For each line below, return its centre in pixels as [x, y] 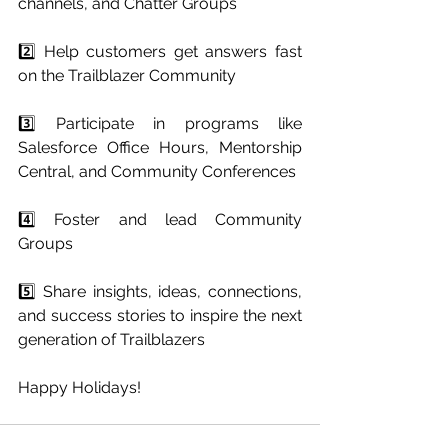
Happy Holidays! [79, 387]
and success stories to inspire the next [160, 315]
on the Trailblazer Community [127, 75]
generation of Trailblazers [111, 339]
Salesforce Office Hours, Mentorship [160, 147]
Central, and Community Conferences [157, 171]
